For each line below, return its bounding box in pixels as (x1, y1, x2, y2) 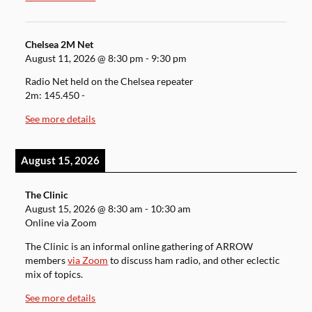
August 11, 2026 (25, 52, 96, 64)
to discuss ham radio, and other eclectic (108, 255, 281, 267)
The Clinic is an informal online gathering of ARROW (25, 241, 253, 253)
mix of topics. (25, 269, 84, 281)
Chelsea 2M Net (25, 38, 94, 50)
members (25, 255, 68, 267)
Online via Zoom (25, 217, 97, 229)
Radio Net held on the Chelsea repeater (25, 76, 194, 88)
